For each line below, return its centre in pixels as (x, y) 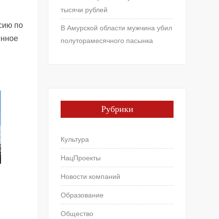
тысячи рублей (84, 10)
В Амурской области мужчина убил (117, 28)
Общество (77, 213)
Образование (82, 195)
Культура (75, 139)
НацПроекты (81, 158)
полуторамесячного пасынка (107, 40)
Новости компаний (91, 176)
